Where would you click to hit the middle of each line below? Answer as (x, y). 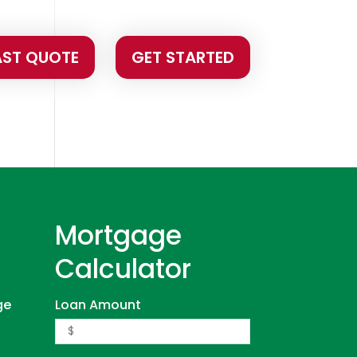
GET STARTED (182, 57)
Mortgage (118, 235)
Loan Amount (98, 304)
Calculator (123, 269)
